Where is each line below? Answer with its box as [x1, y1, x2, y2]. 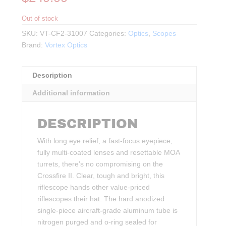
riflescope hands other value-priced [37, 183, 150, 191]
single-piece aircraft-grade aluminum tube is [37, 206, 178, 214]
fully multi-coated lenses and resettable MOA [37, 148, 180, 156]
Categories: [89, 29, 129, 37]
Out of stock [22, 14, 59, 22]
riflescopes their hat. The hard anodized [37, 194, 165, 203]
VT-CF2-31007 [40, 29, 88, 37]
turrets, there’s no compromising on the [37, 159, 163, 168]
